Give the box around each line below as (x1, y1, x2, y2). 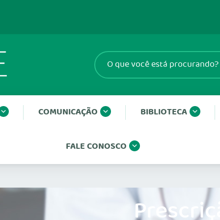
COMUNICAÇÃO (38, 105, 98, 119)
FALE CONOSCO (65, 139, 127, 154)
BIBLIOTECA (140, 105, 187, 119)
